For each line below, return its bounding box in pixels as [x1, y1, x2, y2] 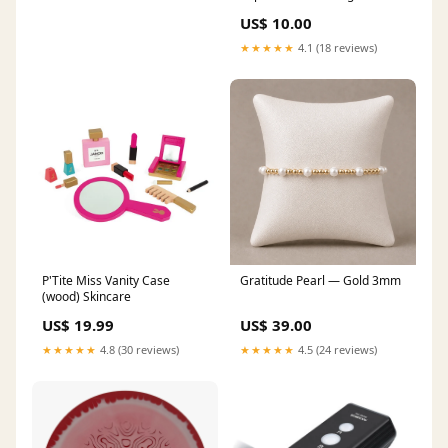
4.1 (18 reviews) [295, 39, 377, 55]
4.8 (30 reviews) [97, 341, 179, 357]
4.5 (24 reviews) [295, 341, 377, 357]
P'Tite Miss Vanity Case [42, 271, 170, 289]
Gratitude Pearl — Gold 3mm [240, 271, 401, 289]
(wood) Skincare [42, 287, 131, 305]
